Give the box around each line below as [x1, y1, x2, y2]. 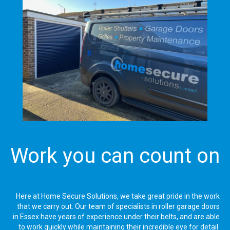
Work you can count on [10, 143, 220, 168]
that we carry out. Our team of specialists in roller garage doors [17, 202, 220, 210]
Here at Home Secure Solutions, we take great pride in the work [16, 191, 220, 200]
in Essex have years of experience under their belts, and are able [13, 212, 220, 221]
